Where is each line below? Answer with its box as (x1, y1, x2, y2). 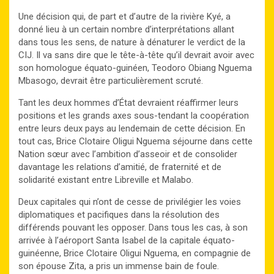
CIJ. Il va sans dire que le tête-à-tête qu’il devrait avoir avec (18, 49, 254, 61)
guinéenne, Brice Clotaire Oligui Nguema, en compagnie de (18, 247, 251, 259)
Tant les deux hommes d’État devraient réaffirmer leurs (18, 97, 239, 108)
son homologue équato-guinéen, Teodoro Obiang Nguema (18, 62, 252, 73)
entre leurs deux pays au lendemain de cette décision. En (18, 122, 245, 134)
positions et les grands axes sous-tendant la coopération (18, 109, 249, 121)
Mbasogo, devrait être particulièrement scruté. (18, 75, 203, 86)
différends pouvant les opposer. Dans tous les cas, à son (18, 221, 248, 233)
